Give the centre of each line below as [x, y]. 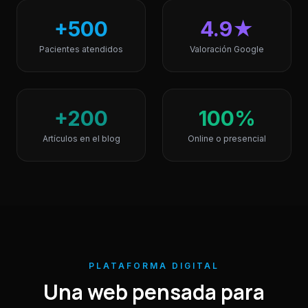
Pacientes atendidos [81, 49]
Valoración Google [227, 49]
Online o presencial [227, 139]
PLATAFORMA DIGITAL [154, 266]
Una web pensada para [154, 292]
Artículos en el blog [81, 139]
